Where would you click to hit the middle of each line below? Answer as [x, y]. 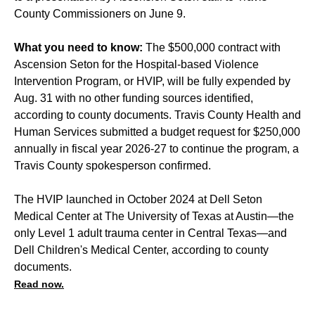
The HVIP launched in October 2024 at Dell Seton [138, 199]
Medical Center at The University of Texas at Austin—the [154, 216]
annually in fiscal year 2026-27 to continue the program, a [156, 148]
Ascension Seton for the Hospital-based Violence [136, 64]
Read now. [39, 284]
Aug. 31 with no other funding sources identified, [134, 98]
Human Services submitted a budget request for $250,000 [157, 131]
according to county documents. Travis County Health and [157, 115]
